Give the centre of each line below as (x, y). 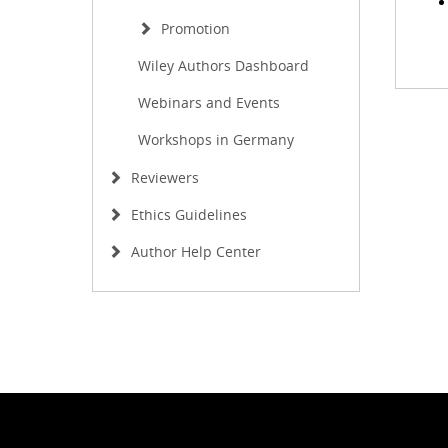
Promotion (193, 28)
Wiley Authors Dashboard (223, 65)
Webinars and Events (209, 102)
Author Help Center (194, 251)
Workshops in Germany (216, 139)
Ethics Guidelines (187, 214)
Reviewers (163, 177)
